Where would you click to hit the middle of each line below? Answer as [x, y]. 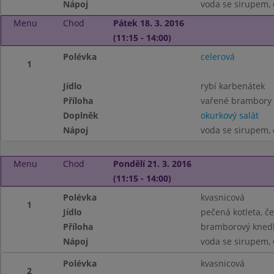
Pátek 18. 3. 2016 [148, 23]
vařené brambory [236, 101]
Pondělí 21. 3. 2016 [152, 164]
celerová [217, 57]
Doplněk [81, 115]
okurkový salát [229, 115]
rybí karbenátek [232, 86]
